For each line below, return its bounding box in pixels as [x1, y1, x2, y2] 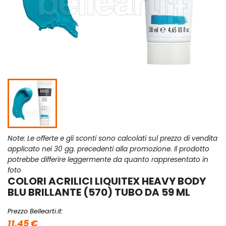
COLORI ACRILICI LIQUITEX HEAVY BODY [8, 174, 206, 189]
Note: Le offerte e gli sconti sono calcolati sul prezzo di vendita [8, 134, 217, 144]
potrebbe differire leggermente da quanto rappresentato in [8, 155, 208, 165]
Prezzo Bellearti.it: [8, 207, 63, 216]
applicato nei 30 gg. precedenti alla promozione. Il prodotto [8, 144, 209, 154]
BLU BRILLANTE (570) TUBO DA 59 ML [8, 185, 190, 200]
